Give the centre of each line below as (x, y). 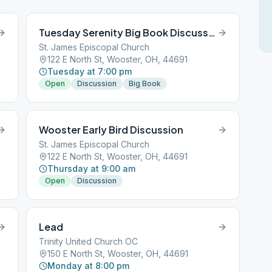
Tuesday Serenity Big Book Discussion (212, 32)
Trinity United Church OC (89, 241)
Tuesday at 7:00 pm (90, 71)
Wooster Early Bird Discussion (111, 130)
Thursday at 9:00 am (92, 168)
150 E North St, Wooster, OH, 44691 (118, 253)
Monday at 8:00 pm (89, 266)
